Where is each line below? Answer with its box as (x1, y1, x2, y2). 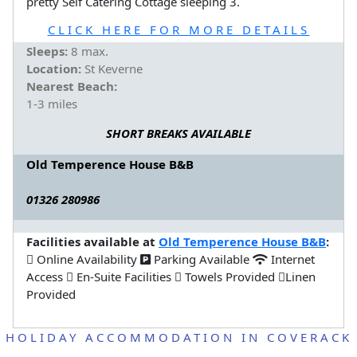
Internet (268, 250, 315, 267)
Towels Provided (182, 268, 278, 284)
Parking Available (151, 250, 253, 267)
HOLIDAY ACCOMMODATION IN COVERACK (5, 329, 352, 346)
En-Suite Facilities (73, 268, 175, 284)
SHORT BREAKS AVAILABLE (106, 125, 251, 142)
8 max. (68, 43, 108, 60)
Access (26, 268, 66, 284)
